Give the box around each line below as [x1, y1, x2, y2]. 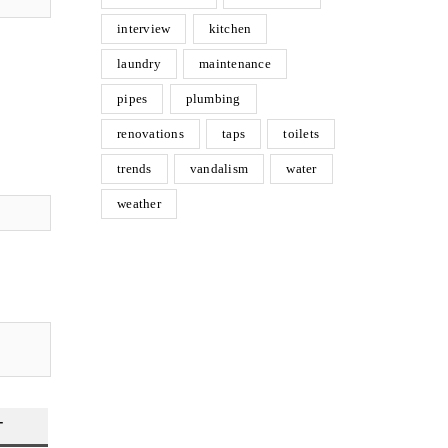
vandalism [189, 161, 248, 176]
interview [117, 21, 171, 36]
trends [117, 161, 152, 176]
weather [117, 196, 161, 211]
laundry [117, 56, 161, 71]
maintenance [199, 56, 271, 71]
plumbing [185, 91, 241, 106]
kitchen [208, 21, 252, 36]
